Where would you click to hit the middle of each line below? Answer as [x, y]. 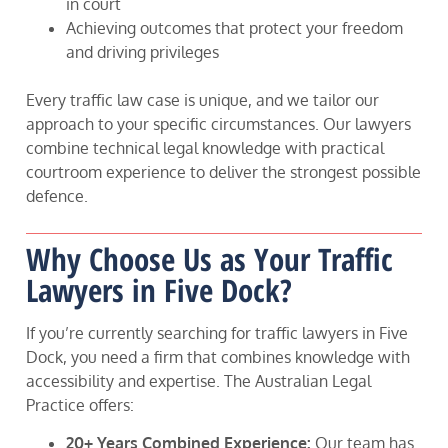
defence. [57, 196]
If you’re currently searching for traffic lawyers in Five [217, 332]
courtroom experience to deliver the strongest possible [223, 172]
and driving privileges [142, 52]
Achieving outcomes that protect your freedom [234, 28]
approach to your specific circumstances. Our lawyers [218, 124]
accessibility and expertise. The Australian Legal [198, 380]
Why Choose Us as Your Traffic [209, 258]
